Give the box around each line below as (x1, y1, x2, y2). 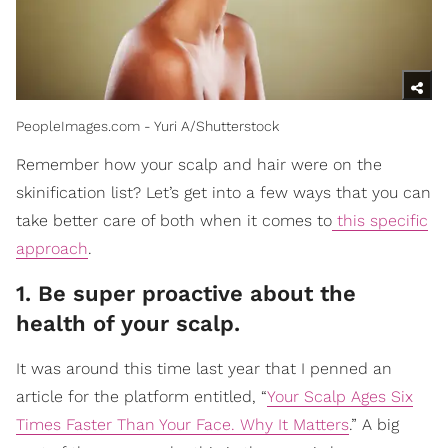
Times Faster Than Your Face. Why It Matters (16, 415, 349, 435)
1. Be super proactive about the (16, 281, 356, 307)
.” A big (349, 415, 399, 435)
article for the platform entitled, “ (16, 387, 267, 407)
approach (16, 239, 88, 259)
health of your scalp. (16, 311, 247, 337)
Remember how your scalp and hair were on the (16, 155, 382, 175)
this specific (332, 211, 428, 231)
